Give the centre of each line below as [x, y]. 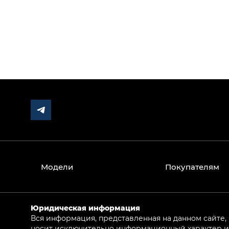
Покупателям [192, 167]
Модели [57, 167]
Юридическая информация [85, 208]
